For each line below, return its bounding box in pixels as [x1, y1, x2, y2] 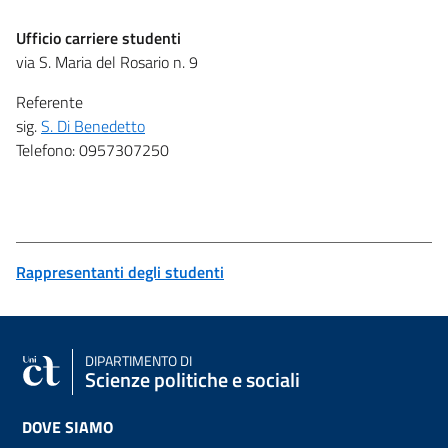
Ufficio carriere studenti [16, 25, 181, 50]
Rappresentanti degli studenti [16, 259, 224, 284]
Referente [16, 89, 83, 114]
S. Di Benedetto [41, 113, 145, 138]
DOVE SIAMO [22, 414, 113, 439]
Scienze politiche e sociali [85, 363, 300, 395]
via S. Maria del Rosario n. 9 [16, 49, 198, 74]
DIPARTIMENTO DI [85, 349, 192, 372]
